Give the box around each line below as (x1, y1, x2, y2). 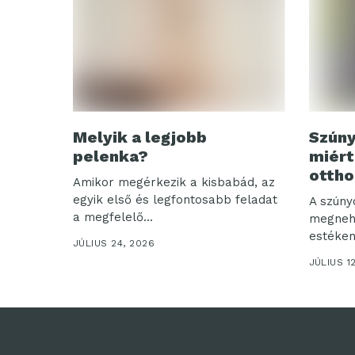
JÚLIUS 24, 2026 (73, 237, 155, 249)
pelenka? (73, 146, 148, 166)
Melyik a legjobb (73, 127, 207, 147)
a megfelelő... (73, 209, 153, 224)
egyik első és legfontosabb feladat (73, 192, 277, 207)
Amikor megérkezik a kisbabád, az (73, 174, 275, 189)
